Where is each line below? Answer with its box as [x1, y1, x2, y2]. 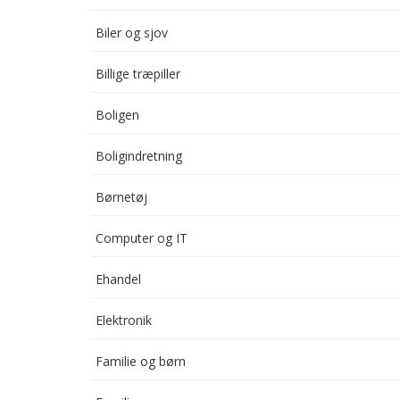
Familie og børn [96, 353, 186, 370]
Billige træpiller [96, 65, 180, 82]
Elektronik [96, 312, 152, 329]
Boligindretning [96, 147, 182, 164]
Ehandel [96, 271, 141, 287]
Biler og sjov [96, 24, 168, 41]
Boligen [96, 106, 139, 123]
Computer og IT [96, 229, 187, 246]
